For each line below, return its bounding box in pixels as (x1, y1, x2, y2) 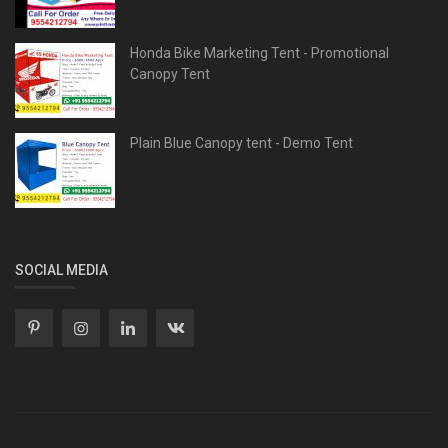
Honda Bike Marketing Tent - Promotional (130, 44, 389, 61)
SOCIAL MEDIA (15, 261, 108, 278)
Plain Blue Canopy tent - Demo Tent (130, 134, 353, 151)
